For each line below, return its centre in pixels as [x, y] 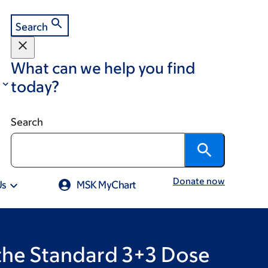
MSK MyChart [106, 185]
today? [35, 86]
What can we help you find [103, 68]
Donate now [199, 181]
